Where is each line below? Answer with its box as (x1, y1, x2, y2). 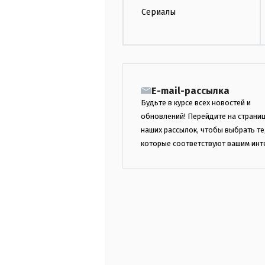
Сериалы (141, 7, 176, 17)
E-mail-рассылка (151, 85, 230, 96)
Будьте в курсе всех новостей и (141, 98, 251, 107)
